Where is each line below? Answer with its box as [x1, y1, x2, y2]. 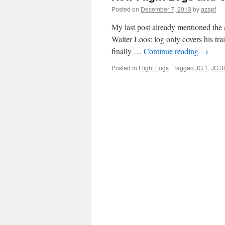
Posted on [111, 5, 139, 13]
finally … [111, 46, 144, 56]
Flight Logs [139, 63, 169, 72]
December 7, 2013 [141, 5, 191, 13]
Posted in [111, 63, 137, 72]
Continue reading [144, 46, 200, 56]
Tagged [173, 63, 194, 72]
